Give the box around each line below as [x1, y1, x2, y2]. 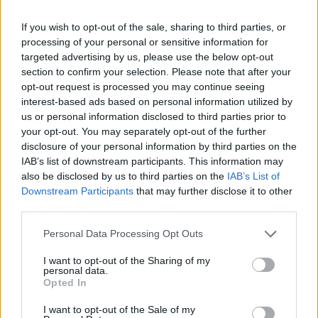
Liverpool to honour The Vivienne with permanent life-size [49, 57, 285, 67]
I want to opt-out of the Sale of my [43, 303, 195, 315]
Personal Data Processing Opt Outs [43, 228, 203, 239]
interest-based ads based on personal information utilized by [21, 95, 292, 107]
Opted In [43, 276, 87, 288]
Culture [14, 226, 49, 238]
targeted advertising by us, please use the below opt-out [21, 50, 273, 62]
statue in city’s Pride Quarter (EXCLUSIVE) [49, 65, 222, 76]
